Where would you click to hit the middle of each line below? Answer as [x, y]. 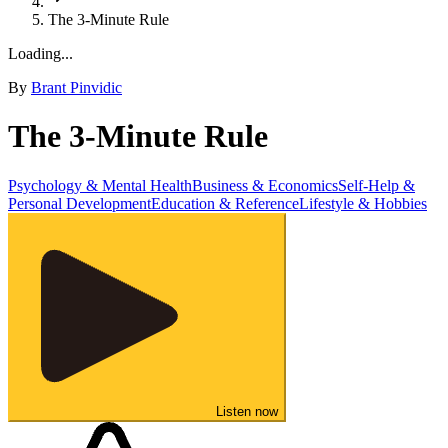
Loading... [40, 53]
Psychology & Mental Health [100, 185]
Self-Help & [376, 185]
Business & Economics [265, 185]
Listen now [247, 411]
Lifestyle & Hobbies [363, 203]
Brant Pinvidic [76, 87]
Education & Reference [225, 203]
